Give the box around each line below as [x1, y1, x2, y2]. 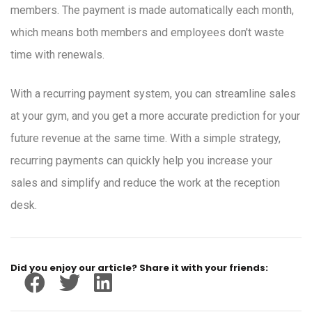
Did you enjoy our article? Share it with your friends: [10, 261, 268, 275]
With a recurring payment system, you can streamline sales [10, 87, 296, 101]
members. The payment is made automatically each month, [10, 3, 294, 17]
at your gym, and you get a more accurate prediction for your [10, 109, 300, 123]
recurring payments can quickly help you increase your [10, 154, 272, 168]
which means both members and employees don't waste [10, 26, 284, 40]
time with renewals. [10, 48, 104, 62]
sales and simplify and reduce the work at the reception [10, 176, 280, 190]
